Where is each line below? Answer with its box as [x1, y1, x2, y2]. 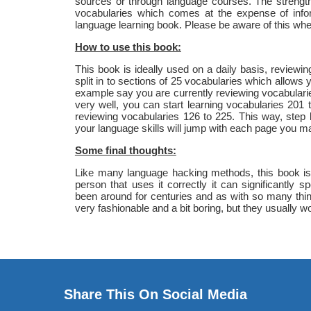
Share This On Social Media [64, 286, 247, 302]
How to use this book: [74, 40, 181, 53]
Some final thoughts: [74, 144, 176, 156]
